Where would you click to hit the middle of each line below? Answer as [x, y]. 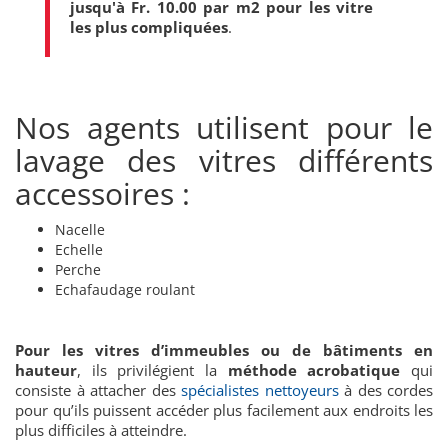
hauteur [46, 369]
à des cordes [385, 389]
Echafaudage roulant [125, 289]
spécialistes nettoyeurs [260, 389]
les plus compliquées [149, 26]
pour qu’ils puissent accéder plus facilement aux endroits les [224, 409]
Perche [78, 269]
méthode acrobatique [314, 369]
